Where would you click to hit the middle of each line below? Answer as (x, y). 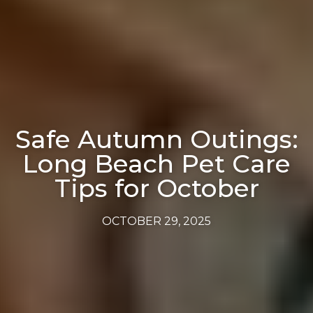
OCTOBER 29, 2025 (156, 221)
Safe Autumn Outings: (156, 139)
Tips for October (156, 188)
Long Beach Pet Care (156, 163)
